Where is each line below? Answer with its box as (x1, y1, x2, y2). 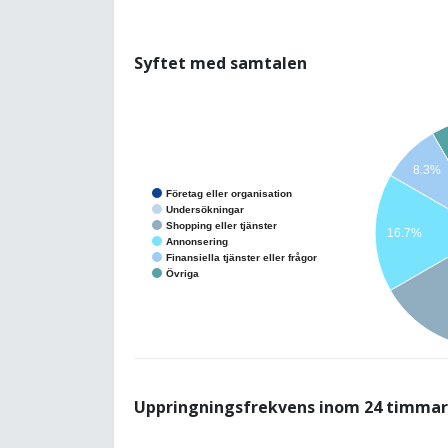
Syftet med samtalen (134, 52, 307, 74)
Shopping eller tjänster (166, 219, 277, 231)
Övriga (166, 267, 199, 279)
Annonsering (166, 235, 228, 247)
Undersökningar (166, 203, 244, 215)
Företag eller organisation (166, 187, 292, 199)
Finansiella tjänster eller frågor (166, 251, 317, 263)
